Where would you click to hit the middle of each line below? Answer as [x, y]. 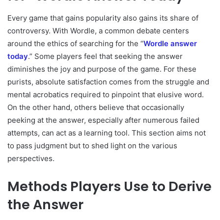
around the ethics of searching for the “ [75, 43]
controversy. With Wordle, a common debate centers [98, 30]
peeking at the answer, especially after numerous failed [103, 120]
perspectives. [31, 158]
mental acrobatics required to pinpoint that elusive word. [106, 94]
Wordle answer [170, 43]
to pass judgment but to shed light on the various [92, 145]
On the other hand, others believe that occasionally [96, 107]
